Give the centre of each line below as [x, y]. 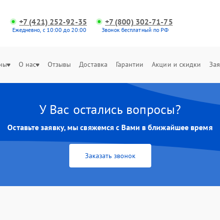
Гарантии [130, 64]
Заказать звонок [110, 156]
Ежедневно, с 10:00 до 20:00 [49, 30]
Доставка [94, 64]
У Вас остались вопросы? [110, 109]
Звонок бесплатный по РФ [135, 30]
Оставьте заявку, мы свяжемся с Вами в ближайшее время [110, 127]
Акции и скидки [177, 64]
